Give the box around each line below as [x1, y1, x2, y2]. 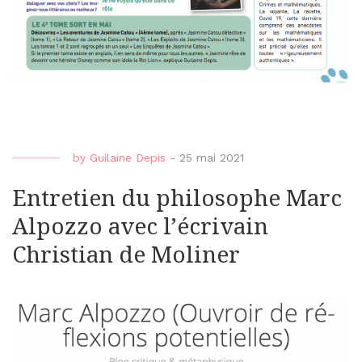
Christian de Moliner [12, 242, 240, 269]
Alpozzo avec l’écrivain [12, 213, 268, 241]
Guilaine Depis [90, 151, 166, 165]
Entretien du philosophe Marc [12, 185, 342, 213]
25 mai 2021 [179, 151, 244, 165]
